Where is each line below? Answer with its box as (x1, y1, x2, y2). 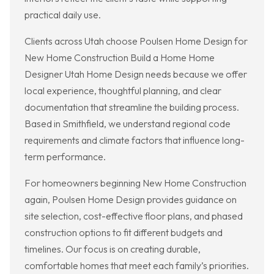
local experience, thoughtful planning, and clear (24, 84, 221, 97)
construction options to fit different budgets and (24, 226, 223, 239)
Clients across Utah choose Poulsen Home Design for (24, 35, 248, 48)
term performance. (24, 150, 106, 163)
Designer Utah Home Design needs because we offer (24, 68, 247, 81)
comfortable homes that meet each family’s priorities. (24, 259, 249, 272)
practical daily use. (24, 9, 101, 21)
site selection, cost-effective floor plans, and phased (24, 210, 243, 223)
